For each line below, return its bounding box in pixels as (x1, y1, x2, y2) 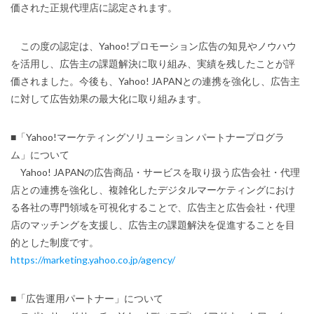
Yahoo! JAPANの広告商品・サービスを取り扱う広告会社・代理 (11, 166, 300, 178)
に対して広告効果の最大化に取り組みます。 (11, 93, 207, 104)
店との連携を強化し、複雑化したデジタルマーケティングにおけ (11, 184, 295, 196)
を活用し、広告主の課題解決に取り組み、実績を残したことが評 (11, 57, 295, 69)
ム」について (11, 149, 69, 161)
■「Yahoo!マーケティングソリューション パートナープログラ (11, 131, 285, 143)
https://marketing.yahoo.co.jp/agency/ (11, 254, 175, 266)
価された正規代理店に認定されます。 (11, 1, 177, 13)
